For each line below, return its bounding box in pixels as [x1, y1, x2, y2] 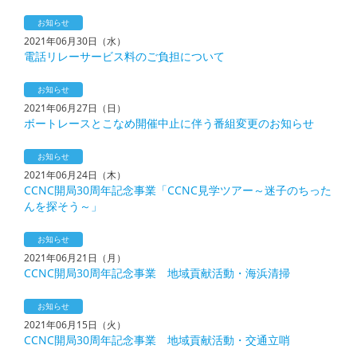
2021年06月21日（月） [24, 251, 126, 265]
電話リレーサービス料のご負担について [24, 49, 225, 64]
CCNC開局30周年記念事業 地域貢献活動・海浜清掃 [24, 265, 290, 280]
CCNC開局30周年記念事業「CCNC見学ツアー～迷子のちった [24, 182, 331, 198]
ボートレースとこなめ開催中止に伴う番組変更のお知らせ [24, 116, 314, 131]
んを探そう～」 [24, 198, 102, 214]
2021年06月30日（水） [24, 34, 126, 48]
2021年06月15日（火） [24, 318, 126, 331]
